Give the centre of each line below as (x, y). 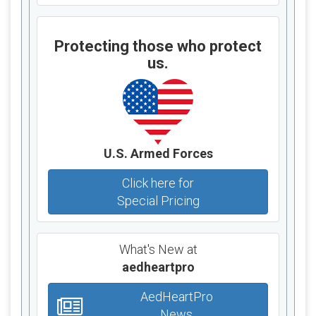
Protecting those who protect (158, 46)
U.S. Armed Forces (158, 153)
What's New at (158, 249)
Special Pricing (158, 201)
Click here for (158, 183)
